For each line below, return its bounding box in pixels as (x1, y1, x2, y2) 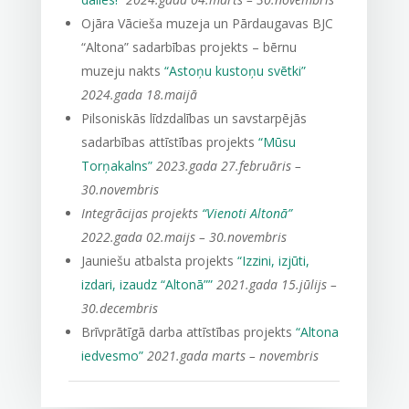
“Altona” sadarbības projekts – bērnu (80, 38, 297, 56)
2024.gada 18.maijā (80, 86, 197, 103)
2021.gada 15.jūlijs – (215, 276, 337, 293)
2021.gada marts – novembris (146, 347, 319, 364)
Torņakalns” (80, 157, 156, 174)
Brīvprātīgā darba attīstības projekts (80, 323, 296, 341)
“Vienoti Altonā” (201, 204, 292, 222)
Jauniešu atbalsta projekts (80, 252, 237, 269)
